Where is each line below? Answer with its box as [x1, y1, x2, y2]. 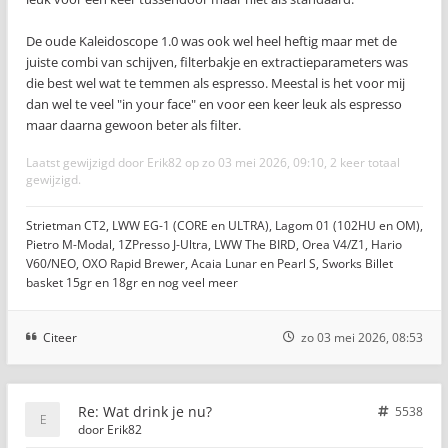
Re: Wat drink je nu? [78, 401, 212, 421]
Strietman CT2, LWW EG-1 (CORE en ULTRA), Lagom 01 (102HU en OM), [26, 216, 423, 234]
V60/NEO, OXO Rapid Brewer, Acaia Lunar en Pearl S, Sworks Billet [26, 254, 393, 272]
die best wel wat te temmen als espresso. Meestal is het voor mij [26, 73, 405, 92]
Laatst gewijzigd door [26, 153, 147, 171]
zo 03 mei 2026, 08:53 [301, 328, 423, 346]
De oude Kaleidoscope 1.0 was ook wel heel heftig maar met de [26, 31, 397, 50]
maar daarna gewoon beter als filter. [26, 115, 241, 134]
